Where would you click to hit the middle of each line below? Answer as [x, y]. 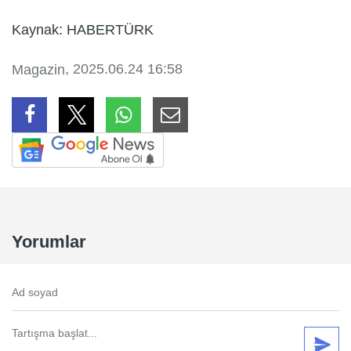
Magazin [38, 70]
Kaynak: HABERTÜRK [83, 29]
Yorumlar [49, 241]
